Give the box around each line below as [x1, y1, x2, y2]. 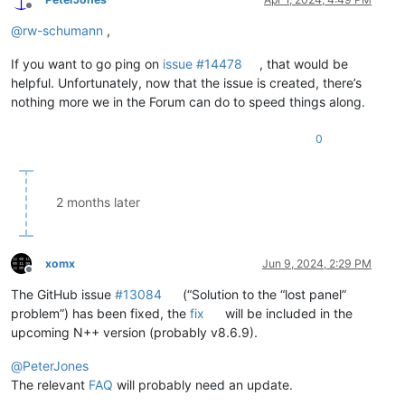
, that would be [259, 55, 349, 71]
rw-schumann [23, 22, 103, 38]
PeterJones [23, 357, 89, 373]
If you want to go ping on [11, 55, 163, 71]
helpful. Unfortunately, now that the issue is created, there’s [11, 74, 362, 90]
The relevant [11, 376, 89, 392]
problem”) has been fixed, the [11, 305, 190, 321]
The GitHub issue [11, 286, 115, 302]
